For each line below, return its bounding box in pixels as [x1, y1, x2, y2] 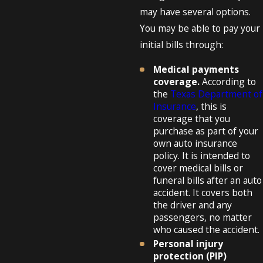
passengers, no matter [153, 210, 252, 224]
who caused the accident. [153, 222, 260, 236]
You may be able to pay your [139, 22, 260, 35]
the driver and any [153, 198, 232, 211]
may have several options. [139, 5, 251, 19]
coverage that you [153, 112, 231, 125]
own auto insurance [153, 136, 238, 150]
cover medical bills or [153, 161, 244, 174]
